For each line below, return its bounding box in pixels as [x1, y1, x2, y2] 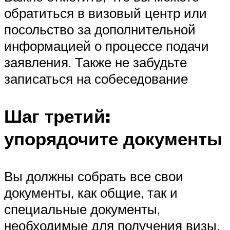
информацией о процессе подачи [4, 37, 209, 54]
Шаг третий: [4, 105, 110, 128]
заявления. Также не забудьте [4, 54, 187, 70]
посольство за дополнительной [4, 21, 196, 37]
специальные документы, [4, 201, 160, 218]
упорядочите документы [4, 127, 222, 150]
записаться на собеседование [4, 70, 188, 87]
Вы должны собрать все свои [4, 168, 183, 185]
